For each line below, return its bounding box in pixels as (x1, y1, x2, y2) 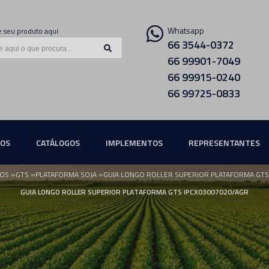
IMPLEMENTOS (105, 136, 163, 149)
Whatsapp (168, 24, 205, 37)
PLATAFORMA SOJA (35, 169, 97, 180)
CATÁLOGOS (35, 136, 80, 149)
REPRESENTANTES (188, 136, 260, 149)
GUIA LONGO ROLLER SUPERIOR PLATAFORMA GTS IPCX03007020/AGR (20, 186, 249, 198)
